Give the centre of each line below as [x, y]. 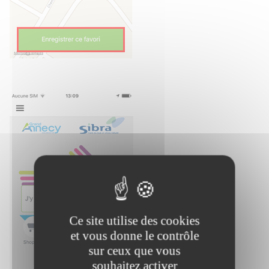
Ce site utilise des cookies [134, 221]
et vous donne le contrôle [134, 236]
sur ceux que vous [134, 251]
